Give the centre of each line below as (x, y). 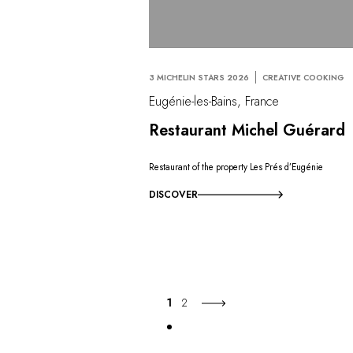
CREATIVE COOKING (304, 78)
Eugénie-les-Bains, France (214, 101)
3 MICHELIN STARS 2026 (199, 78)
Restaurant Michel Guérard (247, 130)
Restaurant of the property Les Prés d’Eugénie (236, 167)
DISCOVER (174, 194)
